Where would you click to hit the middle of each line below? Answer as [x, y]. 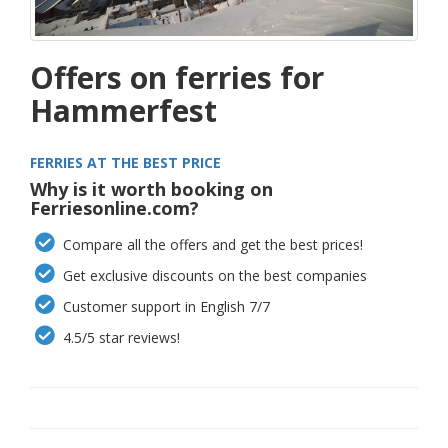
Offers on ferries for [177, 77]
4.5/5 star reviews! [120, 337]
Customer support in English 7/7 [165, 306]
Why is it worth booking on [151, 188]
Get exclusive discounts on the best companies [213, 275]
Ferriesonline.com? [114, 207]
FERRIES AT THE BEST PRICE [125, 162]
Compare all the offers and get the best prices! [211, 244]
